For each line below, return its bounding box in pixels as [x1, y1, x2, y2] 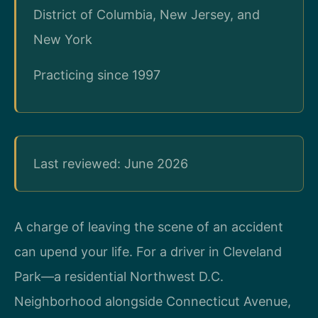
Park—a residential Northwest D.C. [14, 269, 224, 285]
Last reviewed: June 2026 [33, 156, 188, 172]
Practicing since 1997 [33, 67, 160, 82]
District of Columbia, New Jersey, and [33, 7, 260, 23]
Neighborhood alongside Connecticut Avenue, [14, 294, 291, 309]
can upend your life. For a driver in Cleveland [14, 244, 282, 260]
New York [33, 32, 92, 48]
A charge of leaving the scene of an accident [14, 219, 283, 235]
